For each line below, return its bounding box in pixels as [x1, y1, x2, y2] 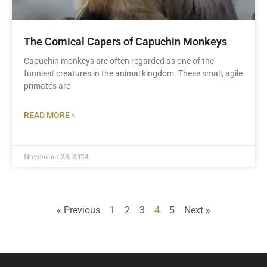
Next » [184, 204, 210, 216]
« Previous [57, 204, 100, 216]
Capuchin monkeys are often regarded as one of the [24, 56, 214, 66]
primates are [24, 81, 70, 91]
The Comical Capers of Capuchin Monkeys [24, 35, 227, 48]
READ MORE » [24, 110, 76, 120]
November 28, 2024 [24, 151, 89, 161]
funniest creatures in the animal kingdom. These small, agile [24, 69, 243, 78]
